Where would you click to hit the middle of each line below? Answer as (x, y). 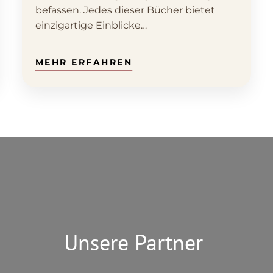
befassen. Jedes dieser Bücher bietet (125, 10)
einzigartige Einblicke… (91, 26)
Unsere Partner (136, 242)
